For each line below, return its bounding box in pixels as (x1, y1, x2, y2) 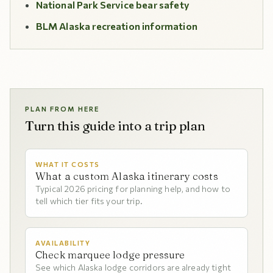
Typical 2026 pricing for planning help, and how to (35, 183, 231, 194)
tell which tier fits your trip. (35, 196, 143, 206)
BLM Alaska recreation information (35, 20, 197, 32)
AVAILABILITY (35, 239, 91, 247)
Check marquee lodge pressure (35, 249, 185, 261)
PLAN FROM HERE (25, 105, 99, 113)
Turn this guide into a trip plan (25, 118, 205, 134)
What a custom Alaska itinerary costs (35, 170, 218, 182)
